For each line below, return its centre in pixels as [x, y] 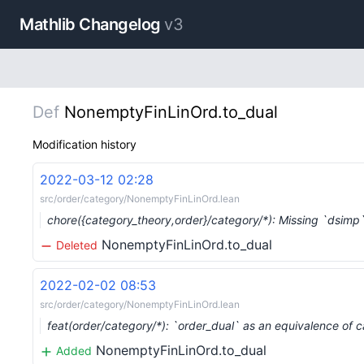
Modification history [84, 144]
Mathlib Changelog [90, 24]
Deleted [75, 245]
